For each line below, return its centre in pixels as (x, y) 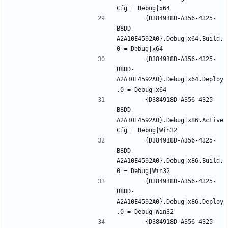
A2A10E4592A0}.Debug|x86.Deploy (170, 201)
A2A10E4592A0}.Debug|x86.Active (170, 120)
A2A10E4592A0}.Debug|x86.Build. (170, 161)
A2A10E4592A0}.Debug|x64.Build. (170, 38)
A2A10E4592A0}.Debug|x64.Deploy (170, 79)
